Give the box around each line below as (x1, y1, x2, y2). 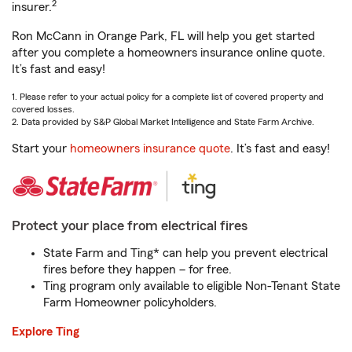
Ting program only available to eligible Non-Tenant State (43, 280, 340, 292)
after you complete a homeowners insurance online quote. (12, 46, 325, 59)
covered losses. (12, 104, 75, 114)
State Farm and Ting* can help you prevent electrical (43, 247, 328, 259)
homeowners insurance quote (70, 142, 230, 155)
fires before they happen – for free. (43, 263, 232, 276)
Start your (12, 142, 70, 155)
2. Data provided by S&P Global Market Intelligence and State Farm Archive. (12, 117, 314, 126)
